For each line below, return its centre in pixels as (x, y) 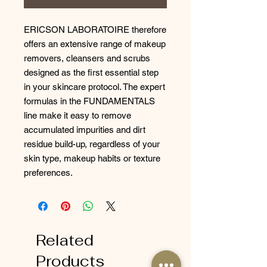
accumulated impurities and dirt (85, 130)
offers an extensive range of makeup (95, 44)
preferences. (48, 173)
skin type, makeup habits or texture (92, 158)
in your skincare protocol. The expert (94, 87)
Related (65, 240)
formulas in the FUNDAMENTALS (89, 101)
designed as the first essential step (91, 72)
